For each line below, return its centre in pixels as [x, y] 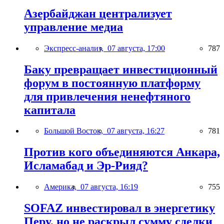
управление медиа [73, 27]
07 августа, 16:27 [136, 131]
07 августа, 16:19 [109, 187]
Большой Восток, [75, 131]
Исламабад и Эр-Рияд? [86, 166]
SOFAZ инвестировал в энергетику [119, 208]
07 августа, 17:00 [136, 48]
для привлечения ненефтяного [107, 96]
